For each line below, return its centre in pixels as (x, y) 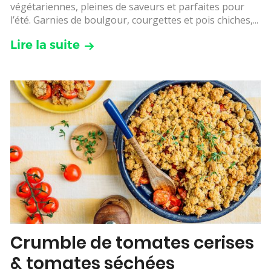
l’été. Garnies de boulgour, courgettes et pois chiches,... (134, 20)
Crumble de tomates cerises (132, 243)
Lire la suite (45, 45)
